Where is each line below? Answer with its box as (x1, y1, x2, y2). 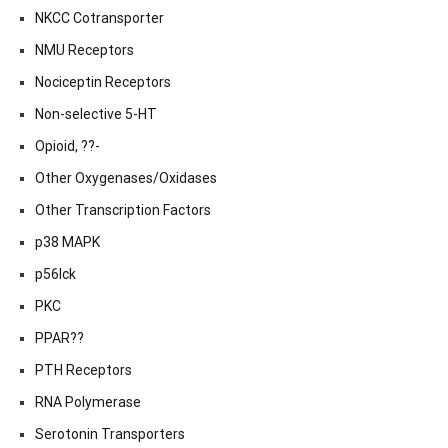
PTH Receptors (35, 362, 132, 379)
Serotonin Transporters (35, 426, 185, 443)
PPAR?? (35, 330, 84, 347)
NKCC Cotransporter (35, 10, 164, 27)
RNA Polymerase (35, 394, 141, 411)
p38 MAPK (35, 234, 100, 251)
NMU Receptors (35, 42, 134, 59)
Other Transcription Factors (35, 202, 211, 219)
